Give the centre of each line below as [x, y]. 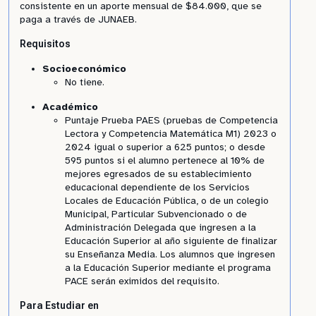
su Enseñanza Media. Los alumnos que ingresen [170, 254]
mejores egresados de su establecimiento [158, 174]
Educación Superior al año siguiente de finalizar [171, 241]
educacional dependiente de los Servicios [157, 187]
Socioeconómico [84, 69]
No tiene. [85, 82]
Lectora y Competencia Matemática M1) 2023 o [171, 134]
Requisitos [45, 44]
